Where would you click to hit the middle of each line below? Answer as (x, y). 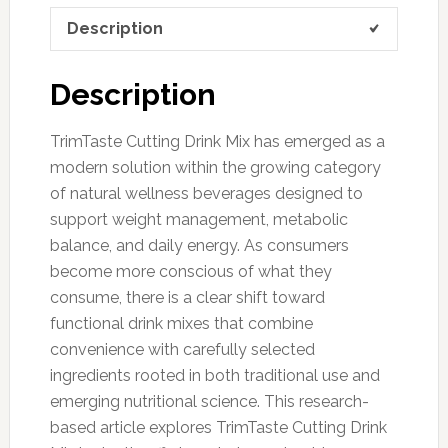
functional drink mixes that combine (181, 323)
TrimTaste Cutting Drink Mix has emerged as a (217, 141)
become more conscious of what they (190, 271)
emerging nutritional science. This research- (209, 401)
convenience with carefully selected (182, 349)
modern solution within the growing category (215, 167)
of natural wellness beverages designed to (206, 193)
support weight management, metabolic (198, 219)
